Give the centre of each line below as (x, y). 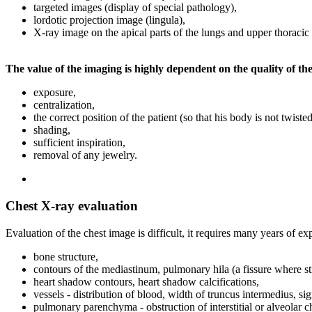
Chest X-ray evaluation (72, 205)
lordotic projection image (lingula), (109, 20)
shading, (52, 130)
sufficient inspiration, (79, 143)
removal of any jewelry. (85, 155)
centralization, (64, 105)
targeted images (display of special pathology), (135, 8)
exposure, (55, 93)
